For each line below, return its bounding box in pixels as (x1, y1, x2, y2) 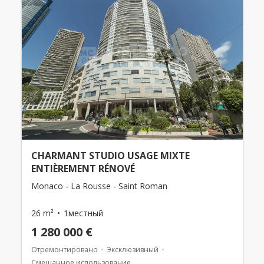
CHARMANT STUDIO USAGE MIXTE (31, 149, 190, 163)
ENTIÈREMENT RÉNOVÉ (31, 162, 135, 176)
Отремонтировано (31, 245, 98, 255)
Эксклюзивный (106, 245, 159, 255)
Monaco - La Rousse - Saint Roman (31, 180, 167, 192)
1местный (63, 207, 103, 219)
